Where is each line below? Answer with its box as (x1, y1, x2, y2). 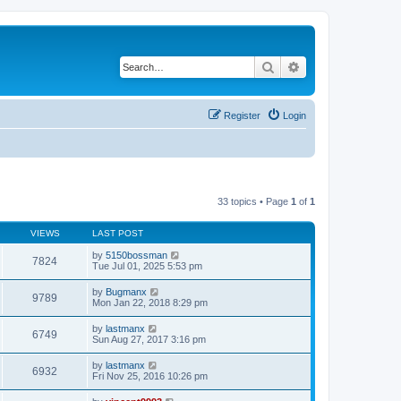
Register (224, 109, 260, 121)
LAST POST (92, 227, 143, 238)
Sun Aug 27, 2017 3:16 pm (92, 333, 206, 345)
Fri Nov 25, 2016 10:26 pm (92, 370, 208, 381)
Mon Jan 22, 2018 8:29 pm (92, 296, 208, 308)
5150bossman (106, 249, 167, 260)
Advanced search (301, 58, 395, 74)
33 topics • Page (218, 195, 291, 207)
